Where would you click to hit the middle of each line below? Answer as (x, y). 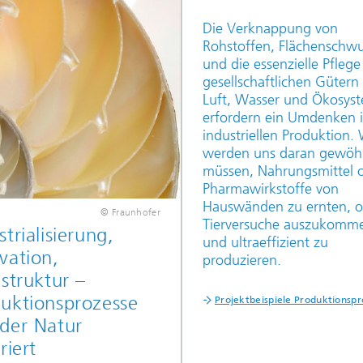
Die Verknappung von (270, 28)
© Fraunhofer (130, 212)
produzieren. (241, 260)
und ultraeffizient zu (265, 242)
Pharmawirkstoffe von (270, 189)
